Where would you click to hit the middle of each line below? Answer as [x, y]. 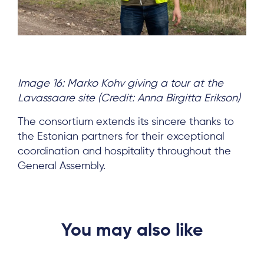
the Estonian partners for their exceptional [121, 136]
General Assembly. [62, 166]
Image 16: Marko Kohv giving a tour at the [121, 83]
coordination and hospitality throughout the [124, 151]
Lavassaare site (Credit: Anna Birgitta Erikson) [129, 98]
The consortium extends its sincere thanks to [126, 122]
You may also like [132, 231]
